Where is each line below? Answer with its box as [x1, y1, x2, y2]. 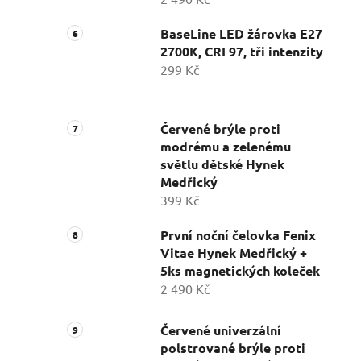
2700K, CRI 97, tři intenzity [160, 42, 323, 60]
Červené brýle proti [160, 119, 280, 137]
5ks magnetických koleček [160, 261, 320, 279]
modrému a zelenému [160, 137, 291, 155]
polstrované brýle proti [160, 338, 305, 356]
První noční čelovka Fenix [160, 226, 316, 243]
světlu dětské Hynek [160, 155, 284, 172]
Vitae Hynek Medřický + [160, 243, 307, 261]
